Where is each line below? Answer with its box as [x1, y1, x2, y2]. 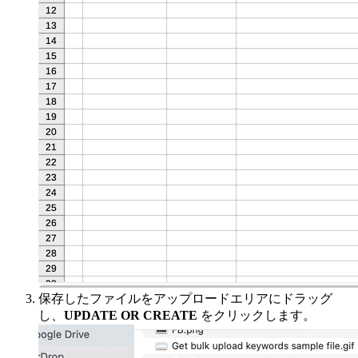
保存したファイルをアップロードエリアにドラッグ [38, 291, 332, 305]
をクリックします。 [197, 308, 316, 322]
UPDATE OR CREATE [64, 308, 197, 322]
